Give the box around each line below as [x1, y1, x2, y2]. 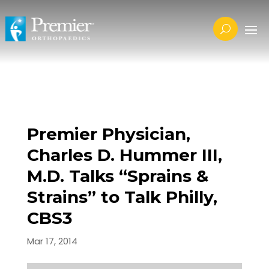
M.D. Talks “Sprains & [26, 166, 208, 186]
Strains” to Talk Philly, [26, 187, 217, 207]
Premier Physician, [26, 124, 190, 144]
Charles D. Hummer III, [26, 145, 222, 165]
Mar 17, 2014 [26, 235, 77, 247]
